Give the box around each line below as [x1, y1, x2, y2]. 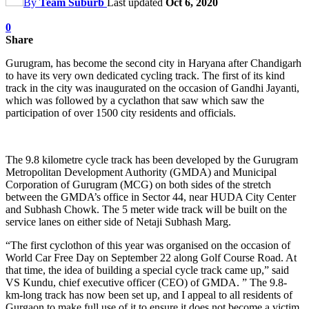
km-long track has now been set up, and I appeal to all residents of [6, 288, 292, 301]
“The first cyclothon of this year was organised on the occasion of [6, 239, 290, 251]
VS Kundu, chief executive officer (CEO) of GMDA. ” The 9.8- [6, 276, 287, 288]
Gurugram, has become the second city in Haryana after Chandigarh [6, 57, 301, 69]
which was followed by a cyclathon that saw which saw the [6, 94, 264, 106]
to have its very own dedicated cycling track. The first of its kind [6, 69, 285, 81]
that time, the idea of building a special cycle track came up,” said [6, 263, 289, 276]
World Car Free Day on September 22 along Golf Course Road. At [6, 251, 297, 263]
